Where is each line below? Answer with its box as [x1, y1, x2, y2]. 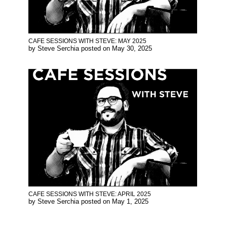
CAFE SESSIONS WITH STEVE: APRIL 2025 [28, 190, 151, 198]
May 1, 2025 [112, 197, 148, 205]
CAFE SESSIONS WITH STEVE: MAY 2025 [28, 37, 146, 45]
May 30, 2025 [112, 44, 152, 52]
